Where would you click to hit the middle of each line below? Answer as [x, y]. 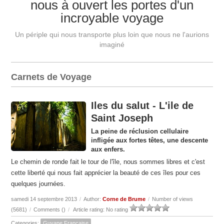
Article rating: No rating [101, 210]
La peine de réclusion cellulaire [140, 131]
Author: [93, 199]
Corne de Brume [124, 199]
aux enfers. [108, 149]
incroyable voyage [112, 18]
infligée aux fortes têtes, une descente [150, 140]
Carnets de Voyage [51, 77]
